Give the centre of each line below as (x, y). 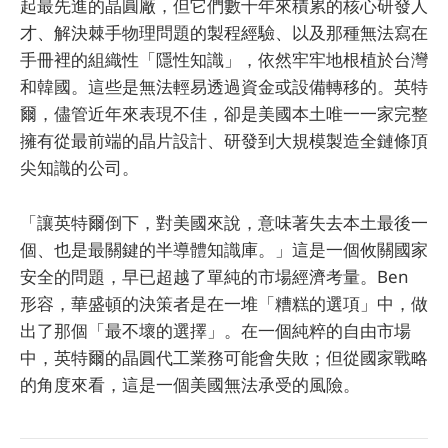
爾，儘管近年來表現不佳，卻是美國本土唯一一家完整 (224, 114)
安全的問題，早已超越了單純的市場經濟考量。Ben (214, 276)
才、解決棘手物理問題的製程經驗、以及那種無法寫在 (224, 33)
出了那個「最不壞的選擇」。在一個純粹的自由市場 (215, 330)
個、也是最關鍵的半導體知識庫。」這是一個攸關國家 (224, 249)
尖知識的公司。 (79, 168)
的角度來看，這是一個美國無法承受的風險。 (190, 384)
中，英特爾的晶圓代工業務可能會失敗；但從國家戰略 (224, 357)
